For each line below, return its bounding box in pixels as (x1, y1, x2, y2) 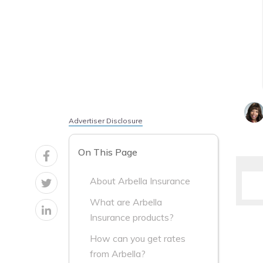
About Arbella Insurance (90, 175, 190, 187)
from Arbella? (90, 248, 146, 260)
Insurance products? (90, 211, 174, 224)
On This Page (78, 146, 137, 159)
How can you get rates (90, 232, 186, 245)
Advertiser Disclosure (69, 116, 143, 125)
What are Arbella (90, 196, 162, 208)
